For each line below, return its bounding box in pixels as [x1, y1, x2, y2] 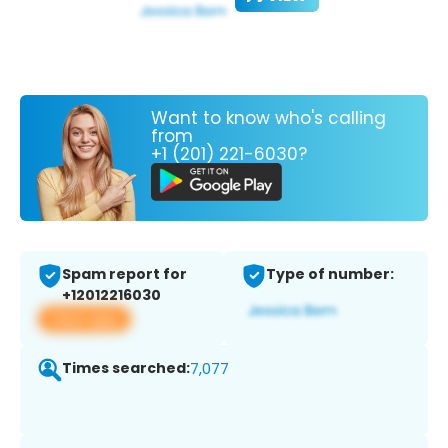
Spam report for [62, 264, 187, 285]
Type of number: [266, 264, 394, 285]
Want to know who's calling [151, 105, 386, 130]
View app [50, 308, 119, 330]
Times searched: [62, 358, 190, 379]
